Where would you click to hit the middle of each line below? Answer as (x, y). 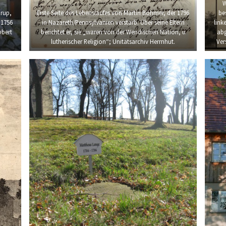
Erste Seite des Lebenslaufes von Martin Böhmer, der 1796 (113, 13)
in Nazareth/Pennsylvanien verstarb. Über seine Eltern (113, 22)
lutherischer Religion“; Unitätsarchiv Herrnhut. (113, 42)
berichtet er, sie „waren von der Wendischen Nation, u (113, 32)
